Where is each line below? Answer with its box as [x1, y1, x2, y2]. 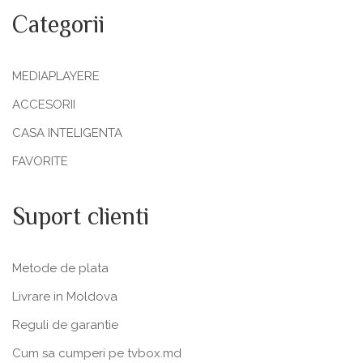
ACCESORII [12, 97, 75, 112]
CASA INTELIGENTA [12, 126, 122, 140]
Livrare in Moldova [12, 289, 117, 304]
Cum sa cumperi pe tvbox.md [12, 346, 181, 361]
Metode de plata [12, 261, 109, 275]
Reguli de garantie [12, 318, 118, 332]
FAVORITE [12, 154, 68, 169]
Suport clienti [12, 199, 149, 237]
